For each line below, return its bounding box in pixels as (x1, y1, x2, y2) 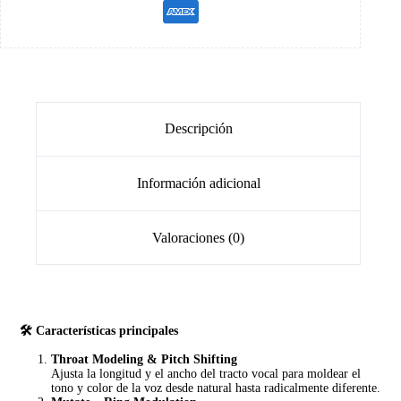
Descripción (164, 121, 233, 137)
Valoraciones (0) (152, 229, 245, 245)
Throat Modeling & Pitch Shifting (51, 353, 238, 367)
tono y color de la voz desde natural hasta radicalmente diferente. (51, 381, 381, 396)
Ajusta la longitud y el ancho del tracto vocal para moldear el (51, 367, 362, 381)
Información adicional (136, 175, 260, 191)
